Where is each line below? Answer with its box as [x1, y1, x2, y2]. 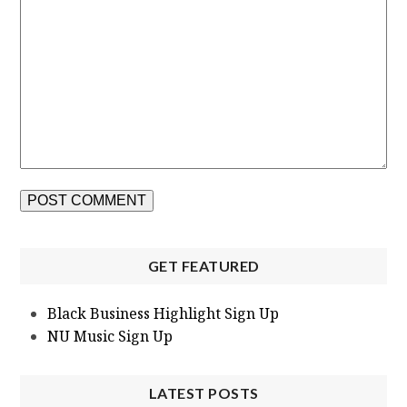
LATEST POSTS [148, 384, 259, 402]
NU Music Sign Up [47, 326, 174, 347]
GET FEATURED [147, 257, 260, 275]
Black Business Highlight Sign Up [47, 303, 280, 324]
